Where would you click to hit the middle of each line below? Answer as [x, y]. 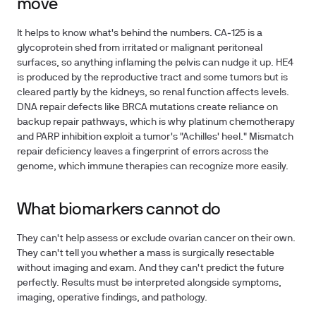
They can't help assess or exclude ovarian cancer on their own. [156, 239]
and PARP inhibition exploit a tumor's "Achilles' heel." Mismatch [155, 137]
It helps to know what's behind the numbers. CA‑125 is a [140, 34]
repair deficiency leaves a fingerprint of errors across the [143, 152]
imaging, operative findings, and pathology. [112, 298]
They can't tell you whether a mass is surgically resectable [146, 254]
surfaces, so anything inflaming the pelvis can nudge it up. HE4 [155, 63]
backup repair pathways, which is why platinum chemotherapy [156, 122]
